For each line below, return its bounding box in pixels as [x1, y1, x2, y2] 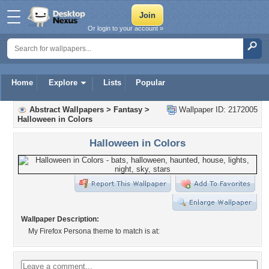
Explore [49, 78, 77, 87]
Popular [136, 78, 165, 87]
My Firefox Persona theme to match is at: [28, 227, 160, 235]
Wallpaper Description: [21, 215, 99, 223]
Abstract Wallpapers [29, 105, 104, 114]
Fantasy [113, 105, 142, 114]
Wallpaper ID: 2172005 [177, 105, 258, 114]
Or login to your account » [88, 25, 163, 32]
